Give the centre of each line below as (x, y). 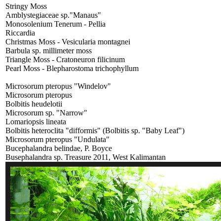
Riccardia (20, 33)
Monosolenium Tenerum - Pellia (55, 24)
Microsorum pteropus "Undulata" (57, 139)
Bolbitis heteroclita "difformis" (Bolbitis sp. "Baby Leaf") (95, 130)
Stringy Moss (26, 6)
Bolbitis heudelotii (34, 104)
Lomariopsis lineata (36, 121)
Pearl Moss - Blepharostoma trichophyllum (72, 68)
